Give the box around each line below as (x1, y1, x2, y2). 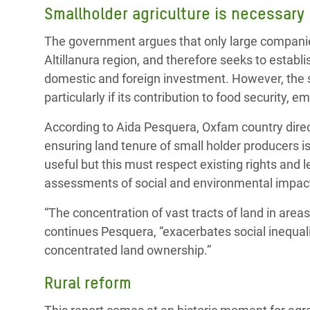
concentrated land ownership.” (44, 243, 211, 257)
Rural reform (44, 273, 131, 293)
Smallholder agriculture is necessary (44, 3, 304, 24)
